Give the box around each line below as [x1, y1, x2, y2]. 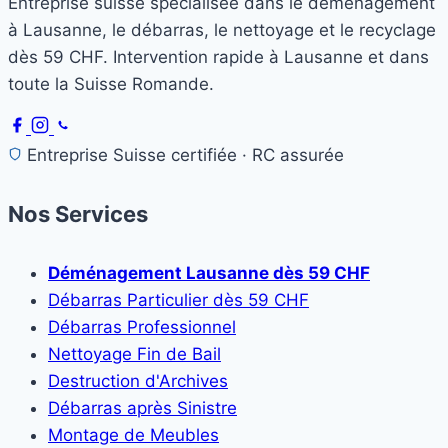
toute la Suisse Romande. [8, 73, 214, 94]
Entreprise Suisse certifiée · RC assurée [27, 144, 344, 165]
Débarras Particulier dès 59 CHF [48, 290, 309, 311]
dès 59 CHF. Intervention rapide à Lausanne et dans [8, 46, 429, 67]
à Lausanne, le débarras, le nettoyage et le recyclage [8, 19, 436, 40]
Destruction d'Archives [48, 371, 228, 392]
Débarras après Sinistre [48, 398, 237, 419]
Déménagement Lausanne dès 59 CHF [48, 263, 370, 284]
